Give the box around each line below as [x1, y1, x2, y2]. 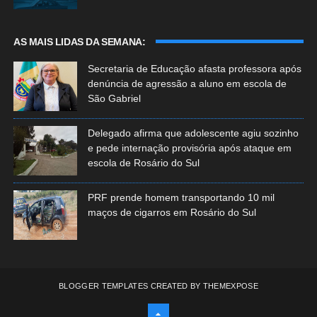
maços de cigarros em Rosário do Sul [87, 207, 256, 219]
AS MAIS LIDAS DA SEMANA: [13, 36, 146, 48]
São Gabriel [87, 93, 141, 105]
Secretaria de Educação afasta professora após [87, 63, 301, 75]
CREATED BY [148, 282, 203, 291]
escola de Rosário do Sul [87, 157, 200, 169]
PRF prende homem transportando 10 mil [87, 192, 275, 204]
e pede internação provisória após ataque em [87, 142, 292, 154]
